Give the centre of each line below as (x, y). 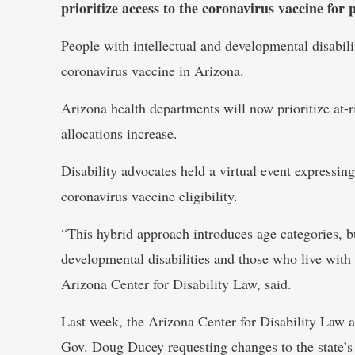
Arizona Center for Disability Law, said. (176, 284)
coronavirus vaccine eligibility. (149, 196)
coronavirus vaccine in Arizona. (153, 71)
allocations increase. (119, 133)
